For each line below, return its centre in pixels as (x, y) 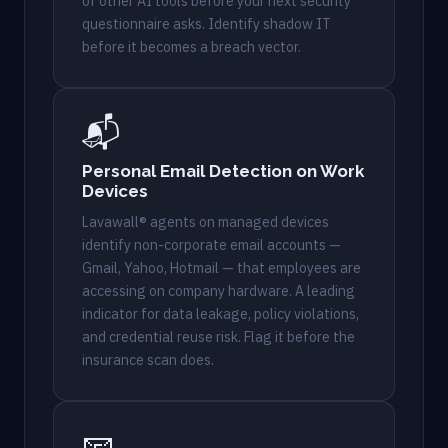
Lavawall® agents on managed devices (205, 221)
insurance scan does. (148, 359)
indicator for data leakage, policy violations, (220, 313)
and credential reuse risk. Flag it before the (218, 336)
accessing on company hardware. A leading (218, 290)
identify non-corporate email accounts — (211, 244)
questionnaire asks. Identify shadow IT (206, 24)
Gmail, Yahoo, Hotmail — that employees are (221, 267)
